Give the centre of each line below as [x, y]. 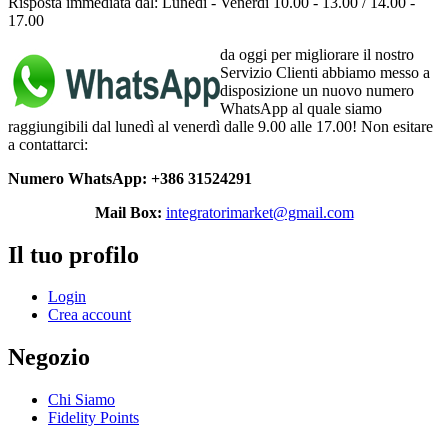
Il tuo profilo [73, 254]
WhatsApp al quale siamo [301, 108]
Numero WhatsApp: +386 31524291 [130, 178]
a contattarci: [48, 144]
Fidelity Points [93, 418]
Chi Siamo [81, 400]
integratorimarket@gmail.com [259, 212]
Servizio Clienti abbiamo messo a [325, 72]
